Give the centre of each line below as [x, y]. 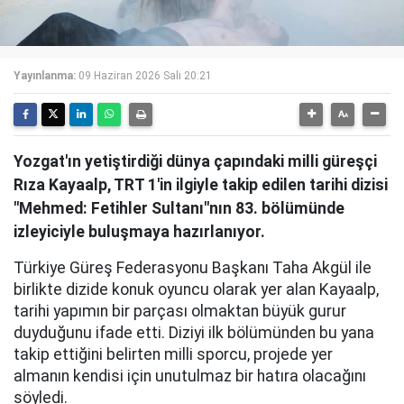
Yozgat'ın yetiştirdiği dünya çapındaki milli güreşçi [195, 161]
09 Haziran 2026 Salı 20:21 [145, 75]
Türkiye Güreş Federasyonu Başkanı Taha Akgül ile [193, 267]
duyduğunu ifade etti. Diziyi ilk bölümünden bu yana [194, 332]
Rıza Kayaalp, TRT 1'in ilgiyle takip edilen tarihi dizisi [201, 184]
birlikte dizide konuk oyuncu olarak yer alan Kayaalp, [196, 289]
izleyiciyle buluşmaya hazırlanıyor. [139, 231]
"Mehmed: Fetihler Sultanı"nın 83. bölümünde [179, 208]
